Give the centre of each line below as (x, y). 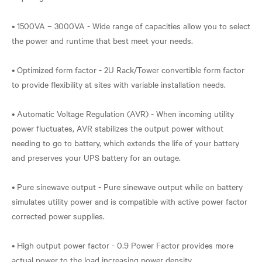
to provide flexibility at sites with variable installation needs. (119, 84)
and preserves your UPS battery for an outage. (96, 157)
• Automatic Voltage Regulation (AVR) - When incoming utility (123, 113)
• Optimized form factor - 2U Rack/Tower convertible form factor (128, 69)
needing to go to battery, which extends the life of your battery (125, 142)
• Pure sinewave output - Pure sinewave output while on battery (127, 186)
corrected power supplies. (58, 216)
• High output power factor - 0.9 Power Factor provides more (123, 245)
